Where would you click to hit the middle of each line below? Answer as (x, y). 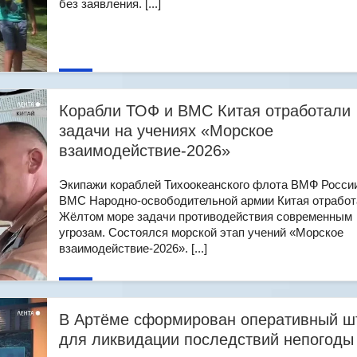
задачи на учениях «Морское (166, 131)
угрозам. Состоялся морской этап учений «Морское (201, 232)
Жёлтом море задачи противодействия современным (206, 216)
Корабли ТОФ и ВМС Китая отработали (205, 111)
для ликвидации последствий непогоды (206, 339)
